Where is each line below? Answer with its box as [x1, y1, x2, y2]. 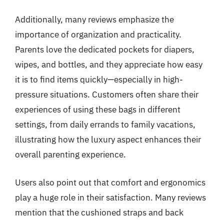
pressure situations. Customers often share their [15, 89, 198, 100]
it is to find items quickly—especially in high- [15, 74, 183, 85]
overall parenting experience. [15, 149, 126, 160]
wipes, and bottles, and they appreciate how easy [15, 59, 202, 70]
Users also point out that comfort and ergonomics [15, 176, 205, 188]
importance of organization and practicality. [15, 29, 181, 40]
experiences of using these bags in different [15, 104, 180, 115]
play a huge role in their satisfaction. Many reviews [15, 191, 206, 203]
